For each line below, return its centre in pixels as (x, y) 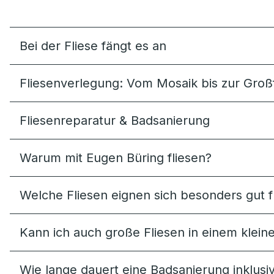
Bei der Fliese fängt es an (93, 46)
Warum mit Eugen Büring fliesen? (116, 158)
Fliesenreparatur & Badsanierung (115, 120)
